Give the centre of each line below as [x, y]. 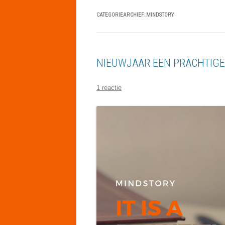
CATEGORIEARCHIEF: [121, 15]
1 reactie [109, 88]
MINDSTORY [160, 15]
